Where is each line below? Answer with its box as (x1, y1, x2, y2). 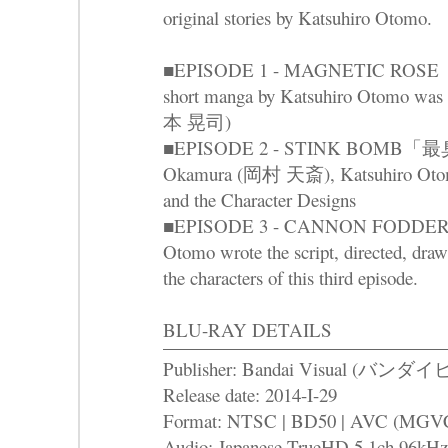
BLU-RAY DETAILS (163, 317, 332, 343)
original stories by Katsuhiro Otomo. (163, 5, 432, 31)
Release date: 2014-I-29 (163, 382, 337, 408)
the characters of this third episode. (163, 265, 418, 291)
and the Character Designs (163, 187, 356, 213)
